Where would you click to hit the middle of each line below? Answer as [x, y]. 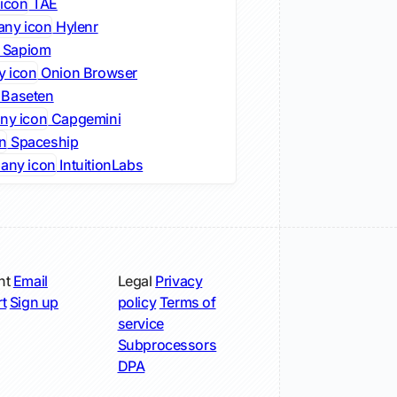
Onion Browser [88, 73]
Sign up [34, 303]
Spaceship [43, 142]
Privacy [179, 281]
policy [137, 303]
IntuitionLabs [100, 165]
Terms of [187, 303]
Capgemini [85, 119]
